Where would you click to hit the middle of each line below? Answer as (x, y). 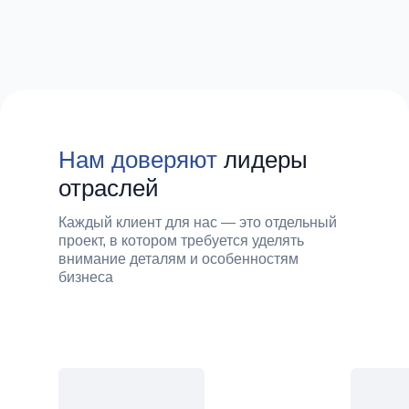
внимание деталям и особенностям (178, 259)
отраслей (109, 189)
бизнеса (86, 278)
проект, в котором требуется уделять (181, 241)
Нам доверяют (138, 160)
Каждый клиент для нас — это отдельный (198, 223)
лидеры (262, 160)
